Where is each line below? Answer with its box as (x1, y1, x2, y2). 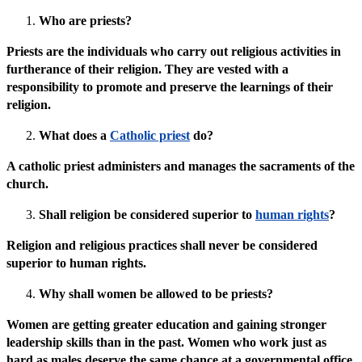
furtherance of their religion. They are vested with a (6, 62, 288, 77)
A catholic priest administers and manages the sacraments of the (6, 159, 355, 174)
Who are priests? (39, 14, 132, 28)
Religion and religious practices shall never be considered (6, 238, 318, 253)
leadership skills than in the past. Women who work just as (6, 335, 326, 350)
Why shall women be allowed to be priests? (39, 287, 273, 301)
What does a (39, 128, 110, 143)
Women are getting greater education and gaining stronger (6, 318, 326, 332)
